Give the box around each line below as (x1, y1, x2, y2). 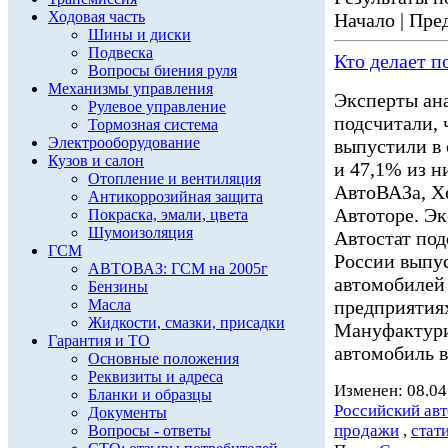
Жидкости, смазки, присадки (88, 314, 285, 331)
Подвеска (88, 44, 153, 61)
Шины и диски (88, 26, 191, 43)
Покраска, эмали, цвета (88, 206, 248, 223)
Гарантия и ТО (48, 332, 150, 349)
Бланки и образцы (88, 386, 212, 403)
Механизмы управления (48, 80, 213, 97)
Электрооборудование (48, 134, 200, 151)
